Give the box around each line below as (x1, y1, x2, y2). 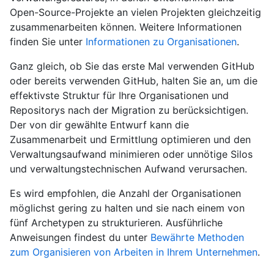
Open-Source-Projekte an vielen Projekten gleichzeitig (10, 6, 261, 19)
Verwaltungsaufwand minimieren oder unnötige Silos (10, 148, 253, 161)
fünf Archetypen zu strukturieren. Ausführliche (10, 217, 223, 229)
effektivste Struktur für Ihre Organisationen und (10, 89, 229, 102)
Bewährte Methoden (150, 231, 244, 244)
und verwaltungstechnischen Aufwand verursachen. (10, 163, 247, 176)
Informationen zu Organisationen (86, 35, 237, 48)
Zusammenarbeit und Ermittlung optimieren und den (10, 133, 251, 146)
